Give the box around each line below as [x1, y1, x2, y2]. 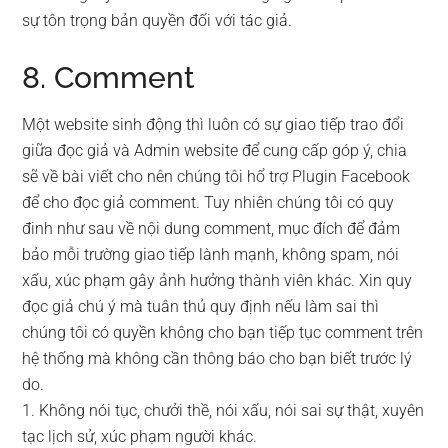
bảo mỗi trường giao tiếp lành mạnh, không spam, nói [22, 245, 400, 264]
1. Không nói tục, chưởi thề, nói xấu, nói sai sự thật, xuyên [22, 401, 425, 420]
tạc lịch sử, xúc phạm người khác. [22, 427, 258, 446]
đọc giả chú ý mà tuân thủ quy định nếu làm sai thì [22, 297, 380, 316]
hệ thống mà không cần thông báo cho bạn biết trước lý [22, 349, 413, 368]
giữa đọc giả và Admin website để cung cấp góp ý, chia [22, 141, 408, 160]
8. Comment [22, 60, 196, 95]
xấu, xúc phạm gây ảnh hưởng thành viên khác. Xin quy [22, 271, 413, 290]
